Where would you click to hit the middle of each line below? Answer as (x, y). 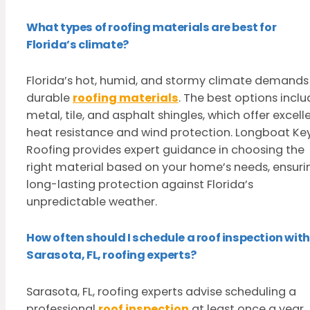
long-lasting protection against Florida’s (140, 185)
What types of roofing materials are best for (152, 28)
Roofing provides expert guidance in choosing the (165, 150)
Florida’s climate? (77, 45)
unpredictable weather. (92, 202)
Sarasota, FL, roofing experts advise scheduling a (161, 291)
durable (49, 98)
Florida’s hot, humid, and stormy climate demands (167, 81)
